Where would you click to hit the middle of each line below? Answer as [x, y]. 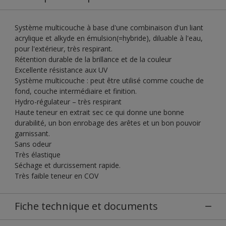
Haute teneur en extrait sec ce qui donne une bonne [99, 112]
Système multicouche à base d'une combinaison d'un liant [109, 27]
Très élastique [38, 154]
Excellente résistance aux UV [61, 70]
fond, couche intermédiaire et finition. [76, 91]
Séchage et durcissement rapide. [68, 165]
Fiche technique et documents [86, 206]
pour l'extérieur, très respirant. [64, 48]
